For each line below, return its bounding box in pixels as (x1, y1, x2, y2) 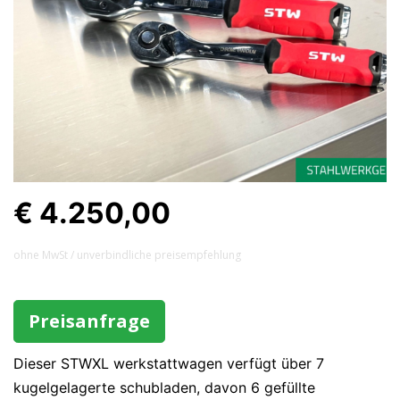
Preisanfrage (29, 309, 150, 333)
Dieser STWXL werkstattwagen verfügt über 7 (13, 354, 324, 372)
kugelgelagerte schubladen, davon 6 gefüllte (13, 379, 315, 396)
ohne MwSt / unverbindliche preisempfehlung (13, 247, 241, 262)
